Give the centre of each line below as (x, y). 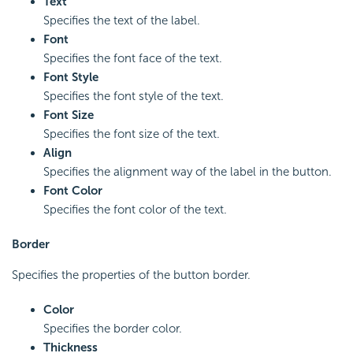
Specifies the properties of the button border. (131, 275)
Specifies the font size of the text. (132, 134)
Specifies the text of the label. (122, 20)
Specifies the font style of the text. (134, 96)
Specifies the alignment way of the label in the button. (188, 171)
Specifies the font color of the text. (135, 209)
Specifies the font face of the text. (133, 58)
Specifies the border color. (113, 328)
